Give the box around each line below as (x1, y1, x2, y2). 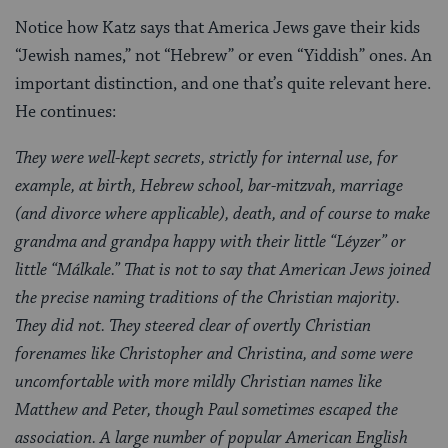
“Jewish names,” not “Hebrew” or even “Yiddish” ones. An (15, 44, 432, 67)
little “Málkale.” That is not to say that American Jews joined (15, 258, 431, 281)
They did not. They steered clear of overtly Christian (15, 314, 371, 337)
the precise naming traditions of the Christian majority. (15, 286, 400, 309)
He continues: (15, 100, 116, 123)
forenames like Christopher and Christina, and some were (15, 342, 413, 365)
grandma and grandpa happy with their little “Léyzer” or (15, 230, 406, 253)
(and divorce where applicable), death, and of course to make (15, 202, 430, 225)
